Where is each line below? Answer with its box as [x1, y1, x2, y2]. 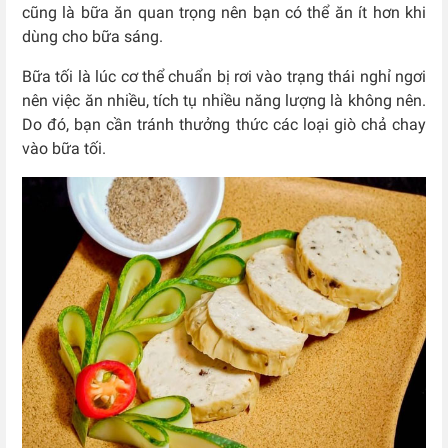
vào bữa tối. [22, 138, 106, 158]
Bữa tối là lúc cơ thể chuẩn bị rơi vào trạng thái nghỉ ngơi [22, 66, 426, 86]
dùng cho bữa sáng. [22, 26, 163, 46]
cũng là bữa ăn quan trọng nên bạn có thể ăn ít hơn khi [22, 2, 426, 22]
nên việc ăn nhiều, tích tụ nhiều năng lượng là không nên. [22, 90, 426, 110]
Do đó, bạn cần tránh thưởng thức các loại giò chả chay [22, 114, 426, 134]
